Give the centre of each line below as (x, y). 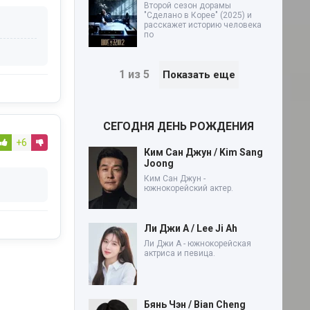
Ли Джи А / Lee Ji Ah (191, 228)
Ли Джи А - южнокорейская (198, 243)
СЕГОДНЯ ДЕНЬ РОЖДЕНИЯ (179, 126)
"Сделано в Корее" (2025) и (198, 15)
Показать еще (199, 74)
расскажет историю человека (203, 25)
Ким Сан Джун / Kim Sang (203, 152)
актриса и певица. (180, 253)
